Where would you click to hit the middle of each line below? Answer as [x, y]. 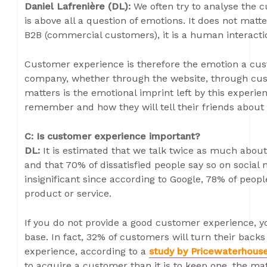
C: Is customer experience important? [112, 136]
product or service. [68, 193]
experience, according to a [87, 251]
